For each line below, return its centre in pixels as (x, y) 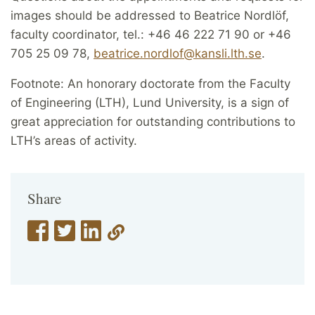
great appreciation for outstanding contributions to (153, 122)
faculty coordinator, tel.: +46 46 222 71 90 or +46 (151, 35)
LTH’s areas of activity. (74, 141)
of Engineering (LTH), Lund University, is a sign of (150, 103)
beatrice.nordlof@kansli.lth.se (178, 54)
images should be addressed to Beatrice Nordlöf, (150, 16)
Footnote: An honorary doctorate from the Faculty (150, 84)
